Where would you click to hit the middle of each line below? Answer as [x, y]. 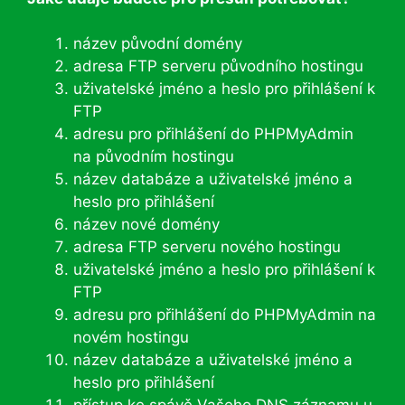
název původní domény [158, 43]
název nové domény [146, 224]
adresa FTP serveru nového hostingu [207, 247]
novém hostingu [131, 337]
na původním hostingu [154, 156]
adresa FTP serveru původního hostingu [218, 66]
